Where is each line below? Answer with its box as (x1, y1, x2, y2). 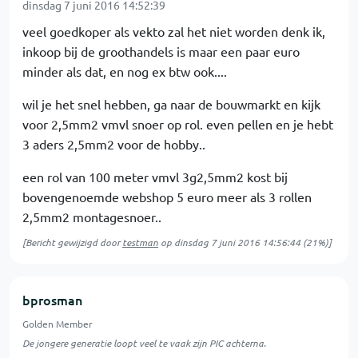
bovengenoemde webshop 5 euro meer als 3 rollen (22, 189, 312, 205)
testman (122, 236, 158, 249)
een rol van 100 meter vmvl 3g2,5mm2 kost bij (22, 169, 288, 185)
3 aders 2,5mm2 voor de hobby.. (22, 136, 205, 152)
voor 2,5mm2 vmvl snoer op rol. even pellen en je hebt (22, 116, 333, 132)
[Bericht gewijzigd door (22, 236, 122, 249)
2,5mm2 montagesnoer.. (22, 209, 161, 225)
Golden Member (22, 317, 93, 330)
